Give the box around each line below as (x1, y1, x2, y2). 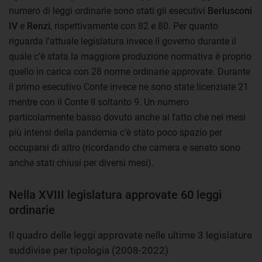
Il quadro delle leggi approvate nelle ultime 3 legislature (9, 229, 252, 241)
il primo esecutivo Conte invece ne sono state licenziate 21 (9, 81, 249, 92)
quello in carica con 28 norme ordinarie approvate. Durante (9, 65, 250, 77)
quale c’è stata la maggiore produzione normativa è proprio (9, 50, 251, 62)
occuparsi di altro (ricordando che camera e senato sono (9, 142, 240, 153)
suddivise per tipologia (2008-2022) (9, 244, 168, 256)
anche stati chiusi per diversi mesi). (9, 157, 154, 168)
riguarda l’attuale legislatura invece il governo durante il (9, 35, 236, 47)
